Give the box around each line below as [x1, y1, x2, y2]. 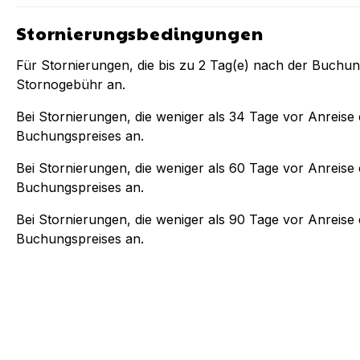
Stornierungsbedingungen [16, 21, 264, 45]
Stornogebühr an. [16, 76, 125, 92]
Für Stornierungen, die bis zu [16, 57, 194, 73]
